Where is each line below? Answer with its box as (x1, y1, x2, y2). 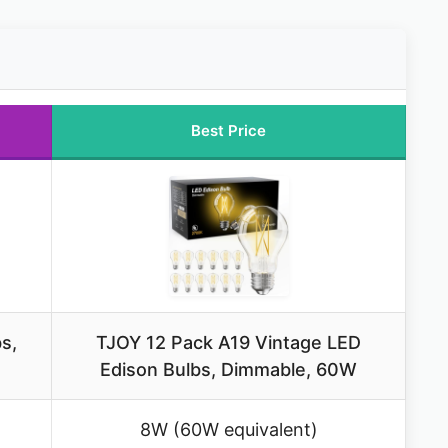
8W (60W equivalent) (139, 419, 318, 441)
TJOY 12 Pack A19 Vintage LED (96, 332, 361, 354)
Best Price (191, 121, 266, 141)
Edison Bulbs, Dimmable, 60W (100, 359, 357, 381)
